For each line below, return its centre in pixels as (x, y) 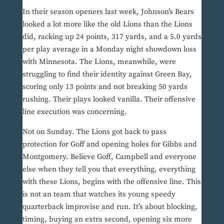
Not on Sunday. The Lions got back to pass (94, 132)
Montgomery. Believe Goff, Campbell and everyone (109, 157)
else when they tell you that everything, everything (109, 169)
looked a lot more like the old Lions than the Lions (107, 24)
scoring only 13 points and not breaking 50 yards (105, 87)
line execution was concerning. (75, 112)
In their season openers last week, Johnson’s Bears (108, 12)
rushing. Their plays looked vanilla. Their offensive (109, 99)
